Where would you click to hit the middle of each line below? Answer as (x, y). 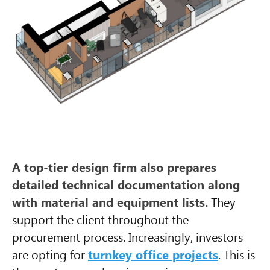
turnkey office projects (153, 254)
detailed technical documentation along (126, 184)
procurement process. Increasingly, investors (127, 237)
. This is (237, 254)
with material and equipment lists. (110, 202)
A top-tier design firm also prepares (114, 167)
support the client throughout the (100, 219)
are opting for (50, 254)
